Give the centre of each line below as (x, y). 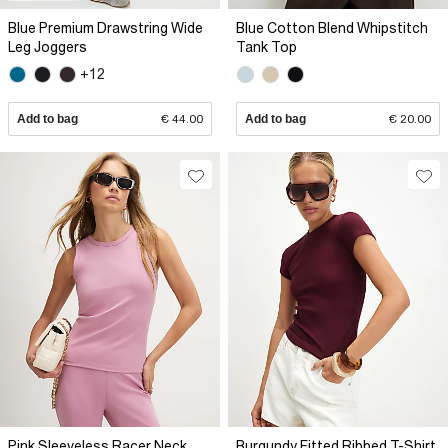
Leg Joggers (47, 46)
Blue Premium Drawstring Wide (105, 27)
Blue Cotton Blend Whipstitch (332, 27)
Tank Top (266, 46)
